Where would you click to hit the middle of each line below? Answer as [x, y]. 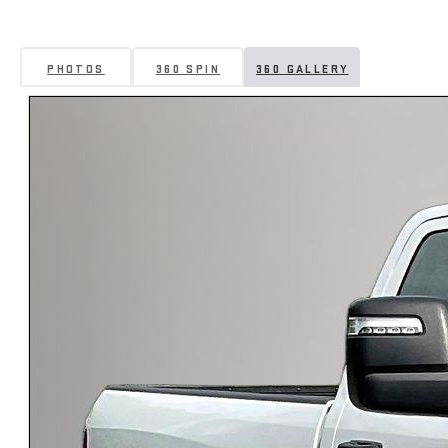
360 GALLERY [302, 69]
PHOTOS [76, 69]
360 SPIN [188, 69]
